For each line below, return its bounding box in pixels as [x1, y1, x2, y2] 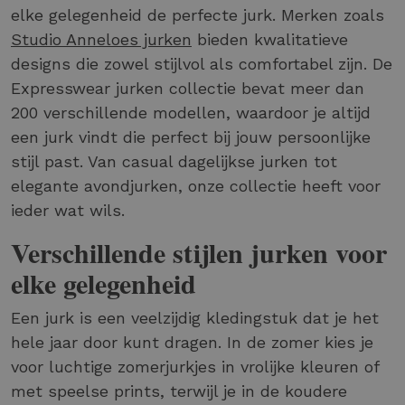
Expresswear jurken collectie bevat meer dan [11, 79, 364, 99]
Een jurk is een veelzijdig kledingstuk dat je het [11, 308, 379, 328]
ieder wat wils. [11, 201, 125, 221]
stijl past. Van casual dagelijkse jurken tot [11, 152, 337, 172]
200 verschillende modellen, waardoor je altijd [11, 103, 371, 123]
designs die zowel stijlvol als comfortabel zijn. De [11, 54, 392, 74]
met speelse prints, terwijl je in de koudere [11, 381, 347, 401]
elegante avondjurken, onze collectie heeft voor [11, 176, 381, 196]
